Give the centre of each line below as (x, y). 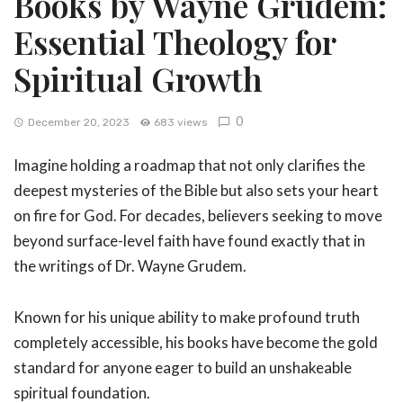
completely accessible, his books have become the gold (196, 342)
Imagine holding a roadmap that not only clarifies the (189, 165)
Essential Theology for (175, 41)
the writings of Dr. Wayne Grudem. (130, 266)
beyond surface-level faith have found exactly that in (189, 241)
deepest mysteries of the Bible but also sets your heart (196, 190)
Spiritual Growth (138, 78)
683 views (181, 122)
